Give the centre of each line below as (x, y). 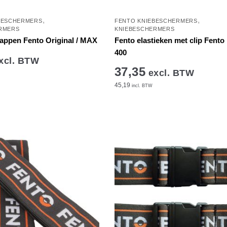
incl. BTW (141, 85)
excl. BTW (170, 73)
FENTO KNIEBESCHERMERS (156, 21)
